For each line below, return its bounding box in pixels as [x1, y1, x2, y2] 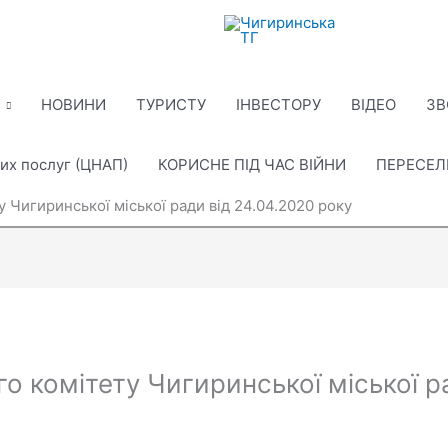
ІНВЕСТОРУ [236, 95, 321, 114]
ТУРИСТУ [136, 95, 206, 114]
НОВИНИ [41, 95, 106, 114]
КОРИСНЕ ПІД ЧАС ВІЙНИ [158, 155, 346, 174]
